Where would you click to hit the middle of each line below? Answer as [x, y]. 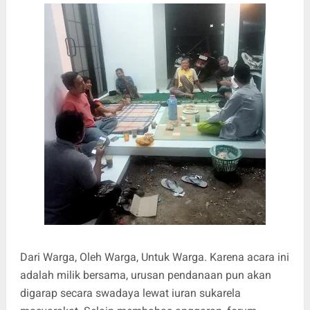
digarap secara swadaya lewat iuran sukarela [130, 293]
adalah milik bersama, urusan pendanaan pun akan [145, 275]
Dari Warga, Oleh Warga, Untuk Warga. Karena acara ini [154, 257]
